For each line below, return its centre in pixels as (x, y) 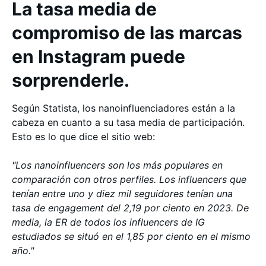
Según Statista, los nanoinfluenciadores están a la (123, 108)
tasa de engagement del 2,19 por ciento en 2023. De (130, 208)
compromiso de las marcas (127, 33)
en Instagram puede (99, 56)
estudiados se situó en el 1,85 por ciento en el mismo (131, 236)
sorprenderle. (71, 80)
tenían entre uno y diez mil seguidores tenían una (122, 194)
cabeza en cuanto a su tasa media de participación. (128, 122)
